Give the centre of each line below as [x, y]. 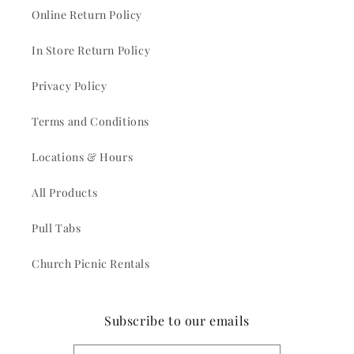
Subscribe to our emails [177, 321]
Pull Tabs [56, 228]
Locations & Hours [83, 157]
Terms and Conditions [90, 122]
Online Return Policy [87, 15]
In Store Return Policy [91, 51]
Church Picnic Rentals [91, 264]
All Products [65, 193]
